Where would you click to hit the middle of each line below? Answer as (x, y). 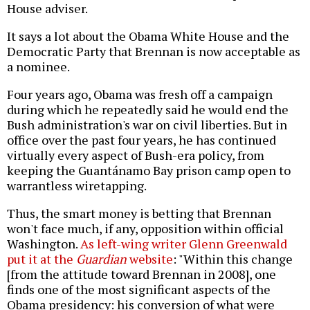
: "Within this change (233, 259)
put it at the (42, 259)
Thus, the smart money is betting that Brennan (139, 213)
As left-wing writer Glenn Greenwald (184, 244)
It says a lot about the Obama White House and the (148, 36)
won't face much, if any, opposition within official (145, 229)
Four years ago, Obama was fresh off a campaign (140, 94)
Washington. (44, 244)
